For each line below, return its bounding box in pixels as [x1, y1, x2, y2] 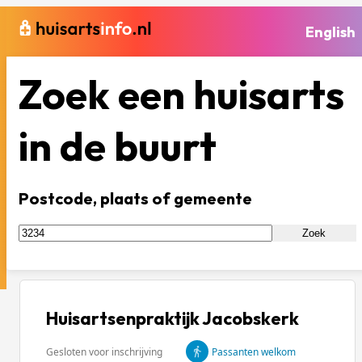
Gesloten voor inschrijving [46, 344, 162, 359]
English [305, 22, 356, 41]
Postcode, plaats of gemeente [19, 188, 252, 208]
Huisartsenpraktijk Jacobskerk [46, 307, 299, 330]
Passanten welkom [212, 344, 296, 359]
